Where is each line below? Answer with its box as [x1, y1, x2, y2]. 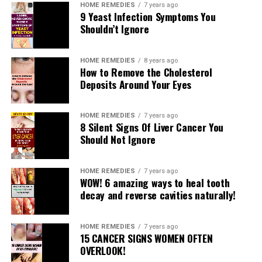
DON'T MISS [11, 180, 50, 188]
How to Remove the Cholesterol [80, 64, 212, 80]
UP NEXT [11, 149, 39, 157]
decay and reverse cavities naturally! [80, 187, 236, 203]
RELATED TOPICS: [11, 130, 74, 139]
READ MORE [11, 97, 64, 111]
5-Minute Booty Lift [11, 188, 94, 204]
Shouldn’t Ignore [80, 21, 149, 37]
